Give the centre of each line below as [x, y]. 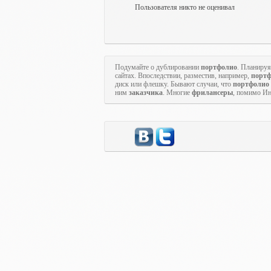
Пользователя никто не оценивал [185, 7]
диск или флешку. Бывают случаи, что [174, 84]
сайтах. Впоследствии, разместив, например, [183, 76]
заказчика [146, 93]
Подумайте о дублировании [158, 67]
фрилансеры [212, 93]
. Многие [177, 93]
